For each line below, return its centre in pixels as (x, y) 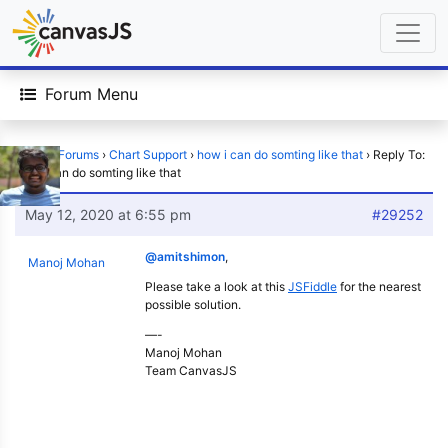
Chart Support (148, 154)
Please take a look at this (216, 286)
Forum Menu (91, 94)
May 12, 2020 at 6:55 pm (108, 214)
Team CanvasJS (191, 370)
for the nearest (379, 286)
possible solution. (193, 304)
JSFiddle (312, 286)
